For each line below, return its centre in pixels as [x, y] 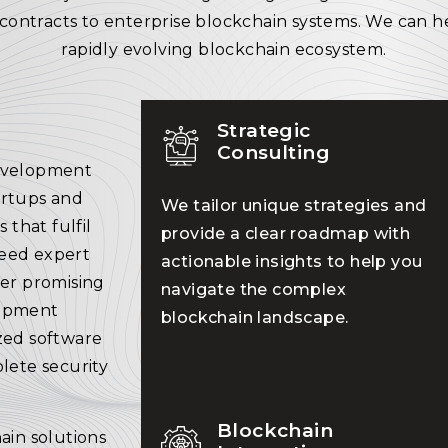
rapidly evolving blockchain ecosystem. [224, 49]
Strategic [264, 130]
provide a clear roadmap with [286, 233]
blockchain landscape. [255, 317]
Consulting [274, 152]
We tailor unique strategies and [294, 205]
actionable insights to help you [292, 261]
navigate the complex [253, 289]
